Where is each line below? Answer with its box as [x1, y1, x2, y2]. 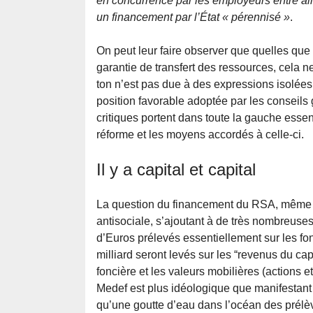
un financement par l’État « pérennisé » [96, 11, 290, 24]
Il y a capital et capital [96, 160, 256, 180]
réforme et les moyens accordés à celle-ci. [96, 129, 304, 141]
